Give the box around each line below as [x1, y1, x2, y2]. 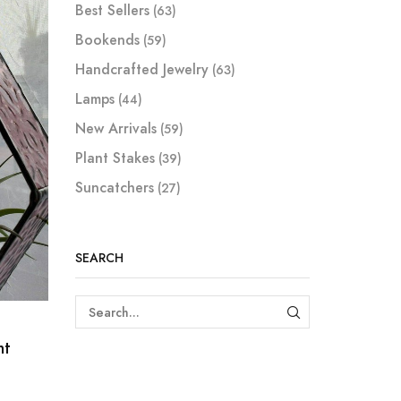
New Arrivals [74, 117, 157, 139]
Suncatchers [74, 176, 154, 198]
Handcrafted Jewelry [74, 58, 209, 80]
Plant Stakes [74, 147, 155, 168]
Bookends [74, 29, 140, 50]
